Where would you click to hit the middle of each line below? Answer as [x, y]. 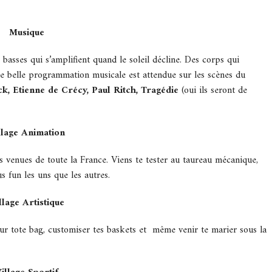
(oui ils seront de [214, 91]
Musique [27, 33]
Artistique [43, 203]
